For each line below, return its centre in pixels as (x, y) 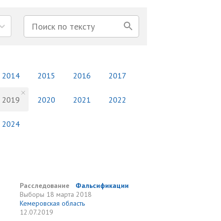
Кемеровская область (53, 203)
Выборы (32, 194)
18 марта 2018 (69, 194)
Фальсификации (102, 185)
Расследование (45, 185)
